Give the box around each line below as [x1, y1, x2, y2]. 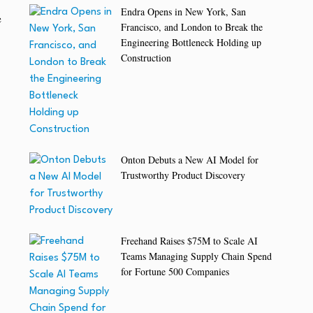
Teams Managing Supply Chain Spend [121, 249, 272, 263]
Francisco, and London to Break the [121, 20, 263, 34]
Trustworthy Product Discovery [121, 168, 246, 182]
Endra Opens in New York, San [121, 5, 247, 19]
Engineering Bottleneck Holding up [121, 36, 262, 50]
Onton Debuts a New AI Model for [121, 153, 259, 167]
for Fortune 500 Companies [121, 265, 230, 279]
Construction [121, 51, 172, 65]
